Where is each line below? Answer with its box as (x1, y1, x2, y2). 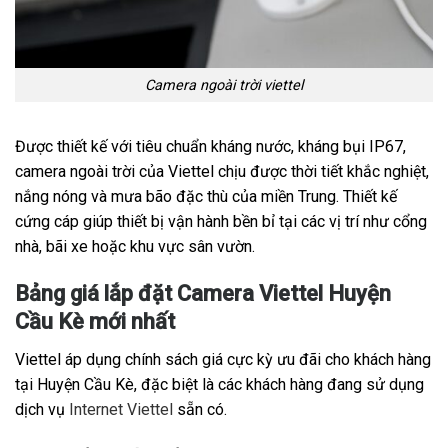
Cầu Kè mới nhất (15, 309, 175, 335)
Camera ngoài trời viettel (145, 76, 303, 94)
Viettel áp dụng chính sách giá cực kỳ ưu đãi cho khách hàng (15, 350, 431, 370)
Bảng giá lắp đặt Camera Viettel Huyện (15, 281, 391, 307)
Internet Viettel (69, 400, 173, 420)
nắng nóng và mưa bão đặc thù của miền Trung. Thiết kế (15, 187, 397, 207)
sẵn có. (173, 400, 227, 420)
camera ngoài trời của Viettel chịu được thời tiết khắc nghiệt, (15, 162, 429, 182)
